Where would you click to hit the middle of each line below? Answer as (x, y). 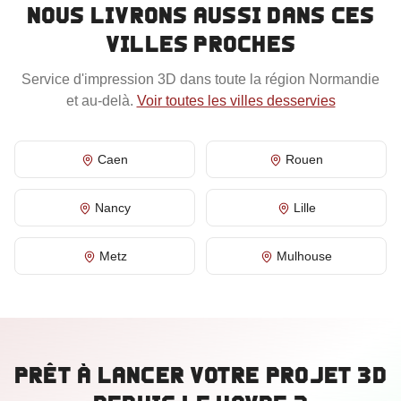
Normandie (344, 79)
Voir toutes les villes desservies (236, 101)
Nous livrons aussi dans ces (200, 15)
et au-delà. (99, 101)
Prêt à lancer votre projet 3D (200, 375)
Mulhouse (304, 256)
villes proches (200, 44)
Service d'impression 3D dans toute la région (165, 79)
